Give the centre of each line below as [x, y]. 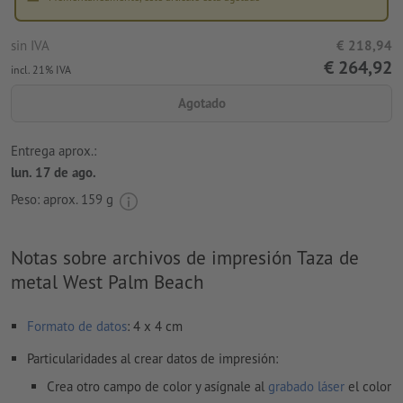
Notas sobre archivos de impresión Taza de [185, 258]
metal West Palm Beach [107, 282]
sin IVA [30, 46]
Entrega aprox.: [54, 150]
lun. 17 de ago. [54, 172]
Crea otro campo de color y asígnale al [157, 387]
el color [368, 387]
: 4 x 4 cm [155, 327]
